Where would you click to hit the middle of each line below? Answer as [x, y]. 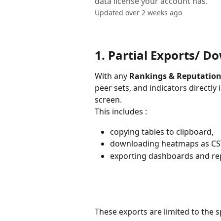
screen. [109, 100]
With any [112, 76]
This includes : [121, 112]
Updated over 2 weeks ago [138, 13]
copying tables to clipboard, [162, 131]
